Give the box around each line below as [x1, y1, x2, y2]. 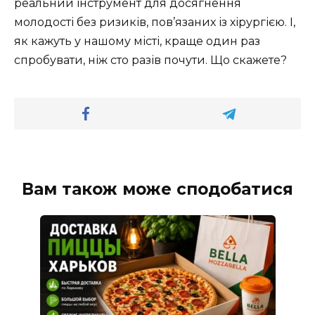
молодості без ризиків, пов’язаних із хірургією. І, [14, 15, 295, 29]
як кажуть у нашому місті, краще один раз [14, 34, 260, 48]
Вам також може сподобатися [22, 179, 293, 199]
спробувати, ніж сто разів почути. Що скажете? [14, 53, 287, 67]
